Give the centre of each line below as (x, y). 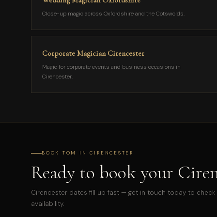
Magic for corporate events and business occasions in (111, 67)
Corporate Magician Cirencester (93, 53)
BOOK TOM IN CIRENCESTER (88, 153)
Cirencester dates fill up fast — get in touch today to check (123, 193)
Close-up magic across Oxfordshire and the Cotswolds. (113, 14)
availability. (48, 204)
